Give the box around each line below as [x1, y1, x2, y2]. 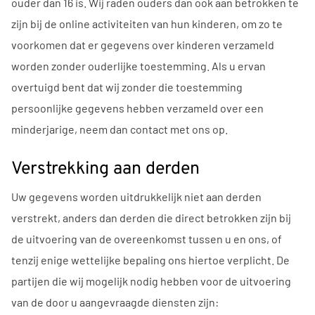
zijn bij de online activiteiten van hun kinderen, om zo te [11, 17, 283, 31]
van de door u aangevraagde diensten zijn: [11, 295, 219, 309]
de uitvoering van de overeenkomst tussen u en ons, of [11, 232, 282, 246]
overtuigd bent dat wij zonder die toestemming [11, 80, 243, 94]
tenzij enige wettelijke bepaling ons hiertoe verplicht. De [11, 253, 290, 267]
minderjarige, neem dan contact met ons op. [11, 122, 228, 136]
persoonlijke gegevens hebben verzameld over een [11, 101, 264, 115]
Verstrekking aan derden [11, 158, 200, 181]
